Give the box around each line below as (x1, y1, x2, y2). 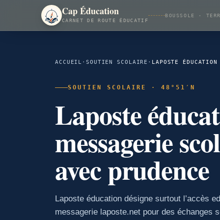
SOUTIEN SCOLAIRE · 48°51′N (68, 84, 195, 91)
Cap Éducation (62, 4, 119, 17)
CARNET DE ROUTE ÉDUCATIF (62, 18, 148, 23)
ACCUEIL (55, 59, 82, 65)
